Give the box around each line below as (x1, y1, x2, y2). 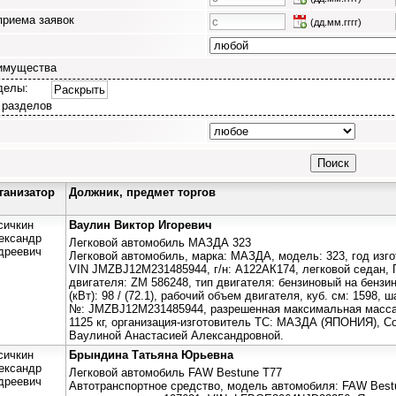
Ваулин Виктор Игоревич (69, 217, 212, 232)
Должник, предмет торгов (69, 185, 216, 199)
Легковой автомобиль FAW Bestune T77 (69, 365, 282, 379)
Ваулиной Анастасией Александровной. (69, 328, 284, 342)
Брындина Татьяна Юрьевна (69, 347, 233, 362)
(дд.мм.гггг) (310, 16, 362, 27)
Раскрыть (54, 82, 105, 96)
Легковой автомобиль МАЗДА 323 (69, 235, 251, 249)
